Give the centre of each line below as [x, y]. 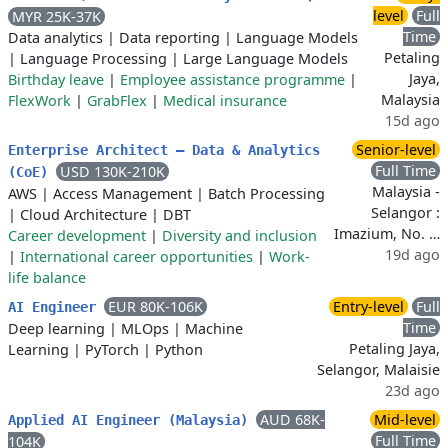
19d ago [412, 255]
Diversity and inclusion [239, 236]
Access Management [122, 194]
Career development [77, 236]
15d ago [412, 121]
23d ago [412, 391]
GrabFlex [117, 101]
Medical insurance [225, 101]
